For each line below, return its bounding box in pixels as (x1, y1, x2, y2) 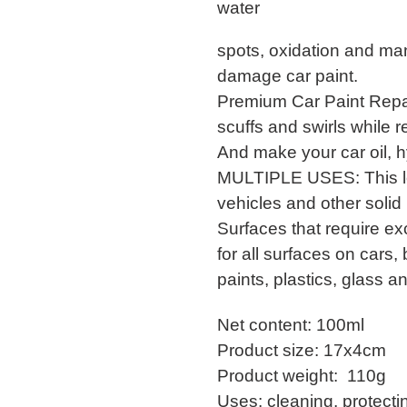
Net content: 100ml (217, 315, 364, 335)
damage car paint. (217, 66, 358, 86)
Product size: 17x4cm (217, 341, 386, 361)
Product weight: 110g (217, 366, 386, 386)
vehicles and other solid (217, 194, 402, 213)
